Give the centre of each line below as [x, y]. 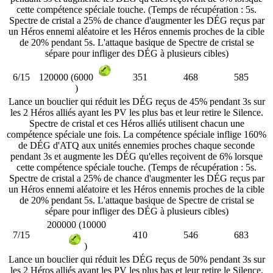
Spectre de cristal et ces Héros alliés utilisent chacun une [136, 123]
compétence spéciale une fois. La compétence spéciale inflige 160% [136, 134]
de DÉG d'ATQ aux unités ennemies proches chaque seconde [136, 145]
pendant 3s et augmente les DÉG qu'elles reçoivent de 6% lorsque [136, 156]
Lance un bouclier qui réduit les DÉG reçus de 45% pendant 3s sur [136, 101]
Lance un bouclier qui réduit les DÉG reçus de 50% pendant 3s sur [136, 259]
